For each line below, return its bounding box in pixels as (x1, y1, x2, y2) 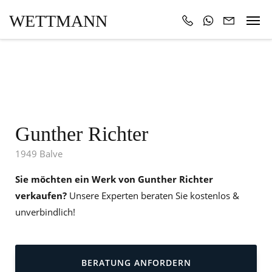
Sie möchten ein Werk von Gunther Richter (15, 173, 213, 185)
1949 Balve (15, 148, 63, 160)
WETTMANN (9, 12, 107, 30)
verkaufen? (15, 189, 67, 202)
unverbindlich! (15, 206, 75, 218)
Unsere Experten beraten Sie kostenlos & (67, 189, 239, 202)
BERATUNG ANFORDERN (81, 257, 191, 268)
